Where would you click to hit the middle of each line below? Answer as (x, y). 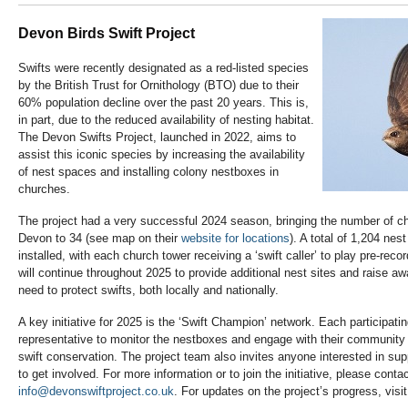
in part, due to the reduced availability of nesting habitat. (166, 120)
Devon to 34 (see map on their (100, 239)
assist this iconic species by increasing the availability (162, 155)
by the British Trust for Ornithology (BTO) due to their (158, 86)
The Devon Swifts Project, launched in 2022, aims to (157, 138)
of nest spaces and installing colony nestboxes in (148, 172)
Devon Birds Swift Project (107, 34)
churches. (44, 189)
